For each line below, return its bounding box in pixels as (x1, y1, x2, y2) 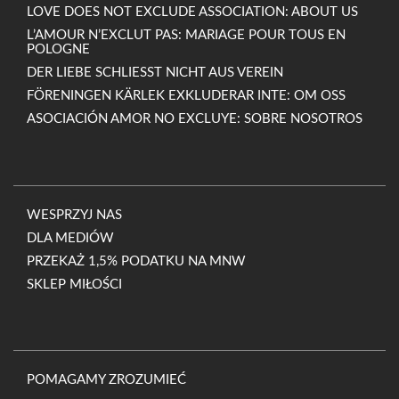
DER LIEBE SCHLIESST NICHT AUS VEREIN (27, 66, 273, 80)
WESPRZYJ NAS (27, 208, 122, 223)
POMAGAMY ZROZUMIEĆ (27, 373, 186, 387)
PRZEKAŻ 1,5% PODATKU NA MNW (27, 255, 246, 269)
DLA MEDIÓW (27, 232, 114, 246)
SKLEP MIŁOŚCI (27, 278, 122, 292)
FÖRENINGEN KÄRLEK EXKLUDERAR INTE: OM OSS (27, 89, 346, 103)
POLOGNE (27, 43, 90, 57)
